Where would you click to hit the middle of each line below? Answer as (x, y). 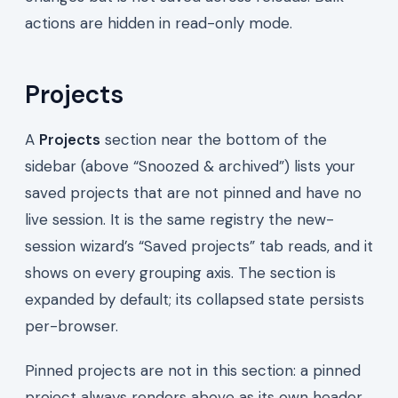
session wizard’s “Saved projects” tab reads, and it (199, 246)
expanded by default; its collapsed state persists (195, 299)
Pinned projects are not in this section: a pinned (193, 370)
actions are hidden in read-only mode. (159, 23)
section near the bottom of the (214, 139)
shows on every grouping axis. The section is (180, 272)
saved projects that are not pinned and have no (193, 192)
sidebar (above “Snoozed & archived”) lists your (190, 166)
